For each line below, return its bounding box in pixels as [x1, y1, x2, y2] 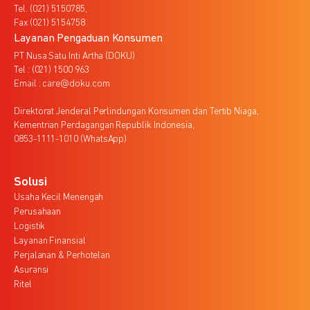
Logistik [14, 221, 46, 232]
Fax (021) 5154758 [14, 18, 85, 29]
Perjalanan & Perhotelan [14, 250, 111, 262]
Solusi [14, 176, 47, 190]
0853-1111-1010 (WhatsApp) [14, 134, 127, 145]
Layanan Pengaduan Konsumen [14, 33, 163, 45]
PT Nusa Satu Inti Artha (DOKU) [14, 51, 135, 62]
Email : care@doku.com [14, 79, 110, 90]
